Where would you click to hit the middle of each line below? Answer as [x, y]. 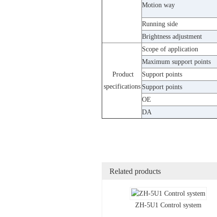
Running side [160, 24]
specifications [122, 87]
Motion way [158, 5]
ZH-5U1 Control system [168, 205]
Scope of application [170, 49]
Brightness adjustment [172, 37]
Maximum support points [176, 62]
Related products [135, 171]
